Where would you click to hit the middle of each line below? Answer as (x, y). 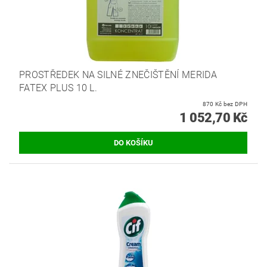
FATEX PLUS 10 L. (58, 88)
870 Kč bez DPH (235, 104)
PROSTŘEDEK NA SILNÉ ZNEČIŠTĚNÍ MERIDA (118, 74)
